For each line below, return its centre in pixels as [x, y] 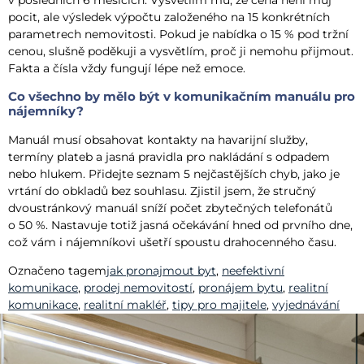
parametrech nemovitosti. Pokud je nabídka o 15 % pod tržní [178, 35]
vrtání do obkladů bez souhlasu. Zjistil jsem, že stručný [162, 191]
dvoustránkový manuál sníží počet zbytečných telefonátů [170, 208]
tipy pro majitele [219, 305]
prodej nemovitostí [138, 288]
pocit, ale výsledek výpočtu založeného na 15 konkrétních [169, 17]
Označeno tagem [57, 271]
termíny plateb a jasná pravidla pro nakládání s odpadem [169, 156]
